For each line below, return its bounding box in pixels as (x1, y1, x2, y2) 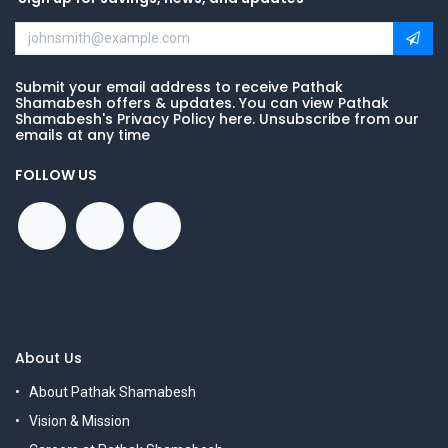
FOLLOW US (15, 164, 97, 185)
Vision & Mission (29, 412, 130, 429)
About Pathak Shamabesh (29, 383, 196, 400)
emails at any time (15, 124, 150, 145)
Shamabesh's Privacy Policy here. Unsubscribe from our (15, 108, 419, 129)
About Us (15, 347, 82, 368)
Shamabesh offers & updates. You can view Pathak (15, 92, 389, 113)
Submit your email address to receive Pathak (15, 76, 343, 97)
